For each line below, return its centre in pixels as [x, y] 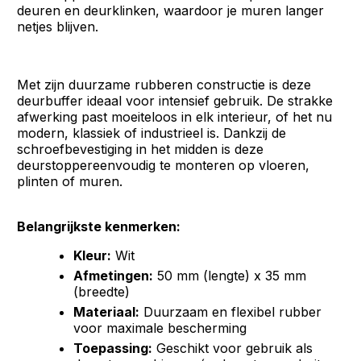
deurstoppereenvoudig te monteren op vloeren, [164, 165]
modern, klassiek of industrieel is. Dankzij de [152, 133]
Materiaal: [107, 312]
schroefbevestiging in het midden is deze [141, 149]
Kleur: [93, 255]
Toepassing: [113, 348]
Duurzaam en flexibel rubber [231, 312]
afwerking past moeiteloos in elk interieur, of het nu [175, 117]
